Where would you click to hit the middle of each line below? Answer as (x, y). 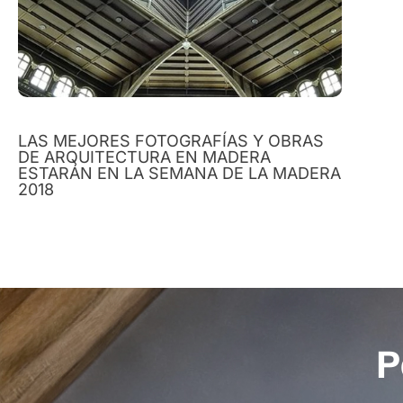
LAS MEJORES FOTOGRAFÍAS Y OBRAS (171, 140)
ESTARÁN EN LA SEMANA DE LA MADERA (179, 173)
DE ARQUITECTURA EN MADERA (144, 157)
